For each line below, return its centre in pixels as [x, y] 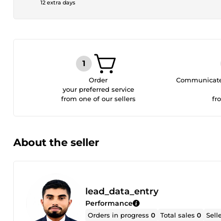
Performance [109, 203]
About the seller [56, 142]
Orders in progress [120, 215]
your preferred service [98, 89]
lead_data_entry [122, 191]
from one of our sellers [98, 99]
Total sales [179, 215]
